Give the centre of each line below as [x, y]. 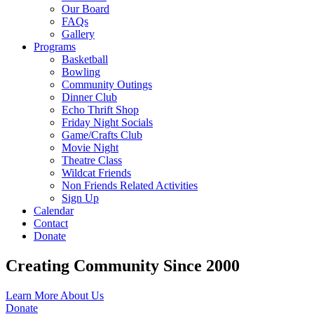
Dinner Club [89, 97]
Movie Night [90, 148]
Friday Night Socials [107, 122]
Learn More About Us [55, 295]
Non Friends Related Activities [130, 185]
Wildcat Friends [96, 173]
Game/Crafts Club [102, 135]
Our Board [86, 9]
